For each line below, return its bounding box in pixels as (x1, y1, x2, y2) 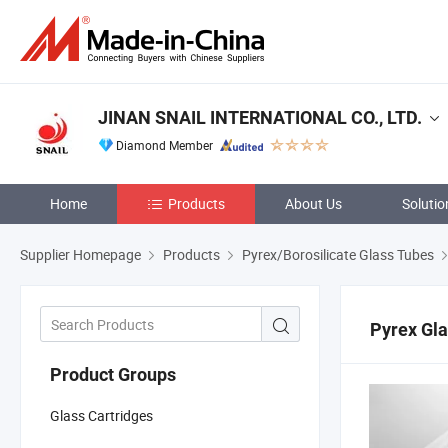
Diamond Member (116, 137, 213, 153)
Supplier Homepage (20, 245, 141, 264)
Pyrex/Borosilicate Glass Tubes (242, 245, 434, 264)
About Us (285, 194, 342, 213)
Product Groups (50, 363, 176, 385)
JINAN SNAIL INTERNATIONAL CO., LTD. (98, 107, 422, 128)
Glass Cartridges (50, 405, 153, 425)
